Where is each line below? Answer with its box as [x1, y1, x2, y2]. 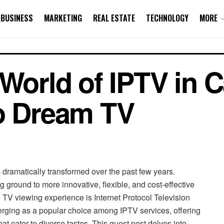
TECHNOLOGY [146, 12, 188, 24]
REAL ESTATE [93, 12, 135, 24]
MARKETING [44, 12, 82, 24]
